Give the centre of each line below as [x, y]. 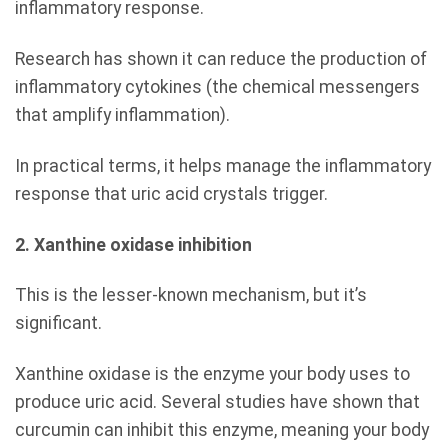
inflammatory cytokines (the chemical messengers [217, 86]
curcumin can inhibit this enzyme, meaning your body [222, 430]
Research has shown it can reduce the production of [221, 58]
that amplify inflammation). [122, 114]
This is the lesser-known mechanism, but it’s [191, 295]
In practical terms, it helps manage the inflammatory [223, 165]
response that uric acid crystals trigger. [171, 193]
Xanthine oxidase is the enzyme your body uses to [212, 374]
